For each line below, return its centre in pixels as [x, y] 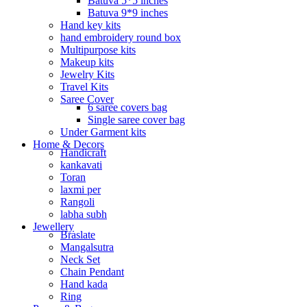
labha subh [84, 214]
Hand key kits [90, 25]
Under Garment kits [103, 132]
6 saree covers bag [127, 107]
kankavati [81, 164]
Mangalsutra [87, 247]
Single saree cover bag [136, 119]
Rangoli [77, 201]
